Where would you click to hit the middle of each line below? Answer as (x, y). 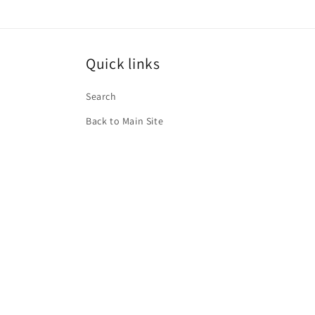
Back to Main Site (125, 121)
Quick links (123, 63)
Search (101, 96)
